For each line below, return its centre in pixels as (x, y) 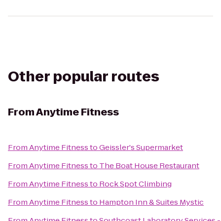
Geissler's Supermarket (141, 147)
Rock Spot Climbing (135, 184)
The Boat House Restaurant (149, 166)
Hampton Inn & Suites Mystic (151, 202)
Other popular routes (84, 77)
